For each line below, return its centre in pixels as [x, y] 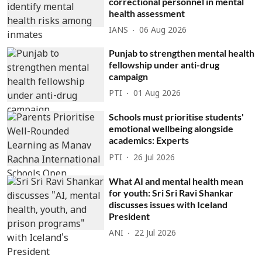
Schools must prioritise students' [177, 117]
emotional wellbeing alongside [171, 129]
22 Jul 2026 [156, 234]
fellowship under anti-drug [164, 64]
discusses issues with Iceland [168, 204]
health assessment [147, 13]
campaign [129, 76]
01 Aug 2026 [157, 94]
